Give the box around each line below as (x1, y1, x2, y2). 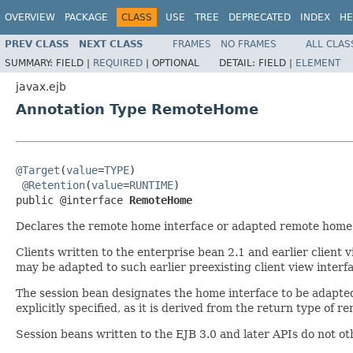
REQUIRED (93, 57, 143, 69)
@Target (16, 163, 60, 176)
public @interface (16, 193, 129, 206)
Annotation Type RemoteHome (16, 100, 258, 117)
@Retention (22, 178, 85, 191)
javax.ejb (16, 80, 66, 93)
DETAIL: (219, 57, 258, 69)
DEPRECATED (229, 12, 291, 23)
